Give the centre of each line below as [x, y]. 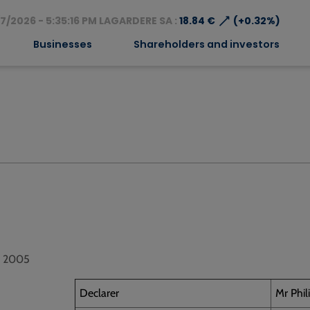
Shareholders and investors [206, 44]
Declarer [99, 293]
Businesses [63, 44]
